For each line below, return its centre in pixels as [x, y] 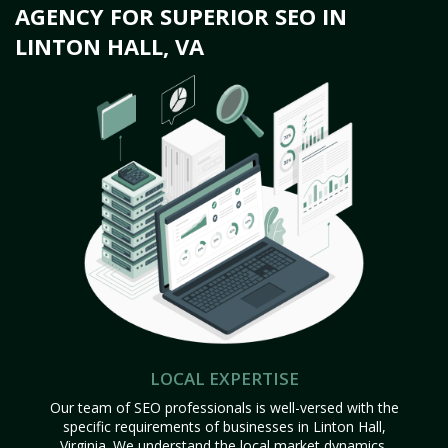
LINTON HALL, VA [109, 46]
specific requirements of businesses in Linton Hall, [224, 426]
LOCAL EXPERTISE [224, 378]
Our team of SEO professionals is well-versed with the [224, 407]
